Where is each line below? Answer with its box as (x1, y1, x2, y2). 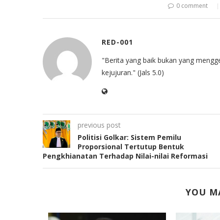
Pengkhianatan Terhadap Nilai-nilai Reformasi (43, 151, 208, 161)
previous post (78, 120, 121, 130)
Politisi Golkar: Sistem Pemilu (78, 133, 181, 142)
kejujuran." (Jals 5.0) (102, 68, 164, 77)
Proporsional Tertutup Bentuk (78, 142, 184, 151)
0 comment (176, 1, 208, 10)
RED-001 (102, 37, 133, 47)
